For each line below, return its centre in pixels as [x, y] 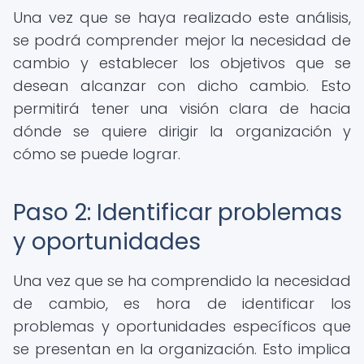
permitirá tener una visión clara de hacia [182, 108]
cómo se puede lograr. [97, 154]
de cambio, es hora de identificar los [182, 303]
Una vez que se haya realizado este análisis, [182, 17]
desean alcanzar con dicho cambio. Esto [182, 86]
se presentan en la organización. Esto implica [182, 349]
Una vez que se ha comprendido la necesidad [182, 281]
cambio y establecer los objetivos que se [182, 63]
